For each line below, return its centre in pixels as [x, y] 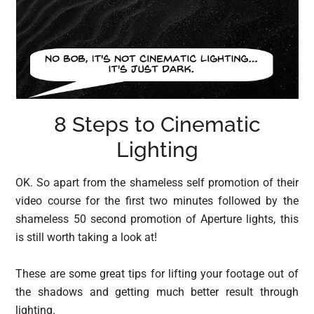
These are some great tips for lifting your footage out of [157, 274]
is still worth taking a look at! [87, 238]
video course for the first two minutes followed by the [157, 201]
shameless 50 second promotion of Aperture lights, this [157, 219]
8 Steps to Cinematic [157, 125]
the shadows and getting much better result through [157, 292]
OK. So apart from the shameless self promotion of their [157, 183]
